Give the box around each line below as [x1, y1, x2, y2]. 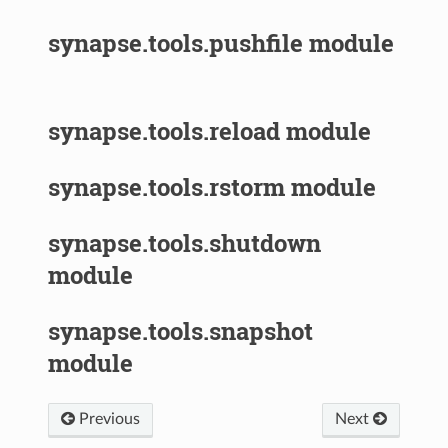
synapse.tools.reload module [48, 114, 372, 147]
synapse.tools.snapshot [48, 314, 314, 347]
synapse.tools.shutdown [48, 226, 322, 259]
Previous [75, 410, 141, 427]
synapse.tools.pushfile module [48, 26, 395, 59]
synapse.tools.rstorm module [48, 170, 377, 203]
